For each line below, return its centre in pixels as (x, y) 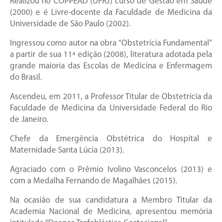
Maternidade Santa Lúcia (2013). (67, 151)
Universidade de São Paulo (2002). (70, 24)
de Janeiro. (29, 120)
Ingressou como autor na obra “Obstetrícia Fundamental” (111, 44)
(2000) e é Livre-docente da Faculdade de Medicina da (111, 13)
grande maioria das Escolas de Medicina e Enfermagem (111, 66)
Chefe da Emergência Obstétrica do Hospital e (111, 139)
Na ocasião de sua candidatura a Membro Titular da (111, 201)
